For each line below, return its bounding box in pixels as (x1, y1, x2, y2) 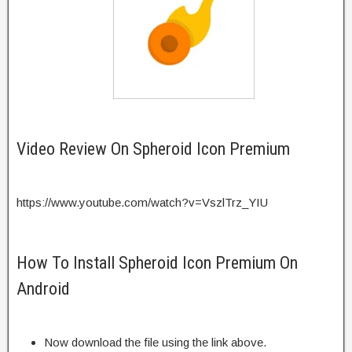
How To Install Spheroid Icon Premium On (16, 252, 298, 273)
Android (16, 278, 70, 299)
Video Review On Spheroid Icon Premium (16, 138, 290, 159)
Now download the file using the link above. (44, 335, 266, 349)
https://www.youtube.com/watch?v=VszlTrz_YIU (16, 195, 268, 209)
